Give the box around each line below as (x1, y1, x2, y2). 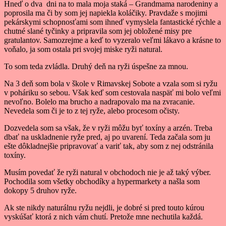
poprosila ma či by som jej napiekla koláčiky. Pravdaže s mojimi (4, 9, 207, 18)
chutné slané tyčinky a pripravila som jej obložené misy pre (4, 27, 192, 36)
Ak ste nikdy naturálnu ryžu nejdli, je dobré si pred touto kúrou (4, 203, 204, 212)
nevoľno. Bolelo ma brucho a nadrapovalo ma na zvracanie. (4, 97, 195, 106)
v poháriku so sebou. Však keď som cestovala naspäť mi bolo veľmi (4, 88, 221, 97)
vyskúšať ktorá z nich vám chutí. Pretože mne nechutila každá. (4, 212, 203, 221)
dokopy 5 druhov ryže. (4, 186, 77, 195)
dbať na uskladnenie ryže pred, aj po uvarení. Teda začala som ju (4, 133, 210, 142)
